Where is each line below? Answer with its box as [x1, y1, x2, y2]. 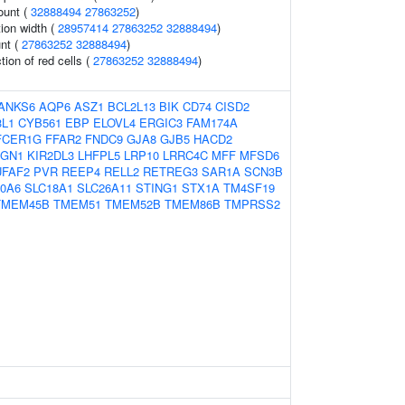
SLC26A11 [77, 179, 132, 196]
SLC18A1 [24, 179, 73, 196]
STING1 [136, 179, 178, 196]
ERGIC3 [139, 114, 183, 131]
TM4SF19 [223, 179, 275, 196]
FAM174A [186, 114, 238, 131]
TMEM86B [165, 195, 221, 212]
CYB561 [18, 114, 61, 131]
